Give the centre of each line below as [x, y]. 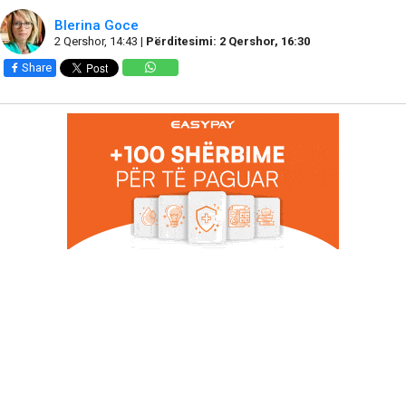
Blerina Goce [98, 26]
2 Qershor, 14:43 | [100, 42]
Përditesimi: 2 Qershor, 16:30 [228, 42]
